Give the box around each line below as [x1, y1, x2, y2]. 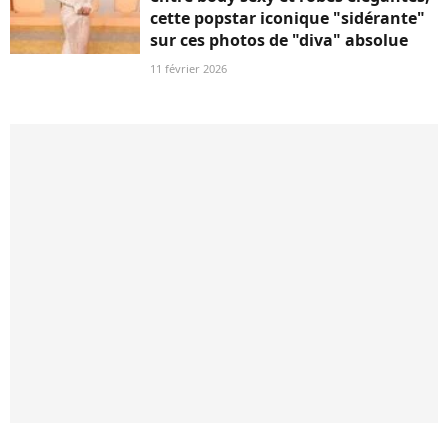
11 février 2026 [150, 61, 227, 77]
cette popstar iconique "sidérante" [150, 7, 425, 30]
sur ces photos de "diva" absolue [150, 29, 408, 52]
